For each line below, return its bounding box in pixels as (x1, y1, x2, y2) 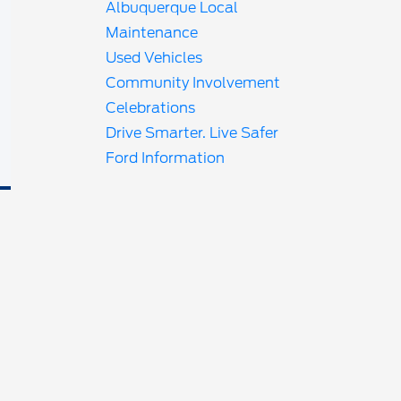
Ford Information (106, 149, 226, 166)
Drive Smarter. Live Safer (106, 124, 279, 141)
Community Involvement (106, 74, 281, 91)
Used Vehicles (106, 49, 203, 66)
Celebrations (106, 99, 196, 116)
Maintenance (106, 24, 199, 41)
